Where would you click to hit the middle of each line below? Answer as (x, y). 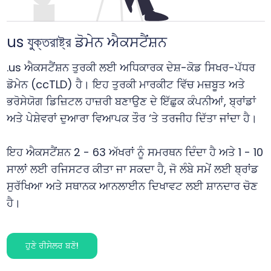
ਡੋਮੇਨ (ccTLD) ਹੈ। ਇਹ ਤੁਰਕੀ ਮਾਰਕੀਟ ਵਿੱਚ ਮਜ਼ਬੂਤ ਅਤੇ (126, 85)
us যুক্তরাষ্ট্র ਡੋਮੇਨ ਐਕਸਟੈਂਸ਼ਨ (87, 42)
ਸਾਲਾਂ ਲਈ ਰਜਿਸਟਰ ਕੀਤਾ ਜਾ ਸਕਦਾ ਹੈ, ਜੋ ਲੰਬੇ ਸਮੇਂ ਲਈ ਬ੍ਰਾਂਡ (132, 169)
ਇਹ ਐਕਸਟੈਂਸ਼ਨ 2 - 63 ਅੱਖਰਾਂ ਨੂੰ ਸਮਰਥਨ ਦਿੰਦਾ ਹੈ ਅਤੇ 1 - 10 (135, 152)
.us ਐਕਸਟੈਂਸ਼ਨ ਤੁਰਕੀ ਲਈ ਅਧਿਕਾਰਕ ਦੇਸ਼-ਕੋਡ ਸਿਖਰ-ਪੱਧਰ (131, 68)
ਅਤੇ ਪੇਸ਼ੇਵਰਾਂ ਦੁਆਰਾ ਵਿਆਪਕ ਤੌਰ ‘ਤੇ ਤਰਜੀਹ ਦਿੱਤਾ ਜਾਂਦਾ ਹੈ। (132, 119)
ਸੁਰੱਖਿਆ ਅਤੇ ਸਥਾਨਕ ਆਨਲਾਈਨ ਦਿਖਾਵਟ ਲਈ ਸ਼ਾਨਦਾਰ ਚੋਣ (132, 186)
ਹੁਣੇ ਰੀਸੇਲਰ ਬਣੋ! (52, 246)
